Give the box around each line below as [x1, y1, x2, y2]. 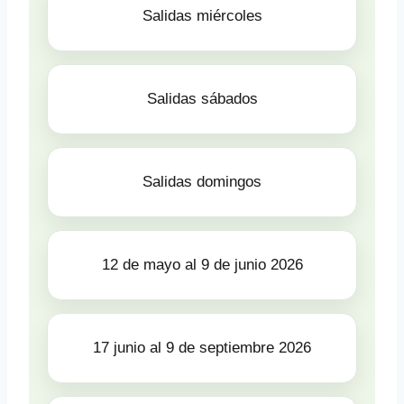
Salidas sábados [146, 90, 258, 107]
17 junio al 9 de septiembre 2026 [93, 339, 311, 356]
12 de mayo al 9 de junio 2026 [101, 256, 303, 273]
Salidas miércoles [142, 7, 262, 24]
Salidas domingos [142, 173, 262, 190]
